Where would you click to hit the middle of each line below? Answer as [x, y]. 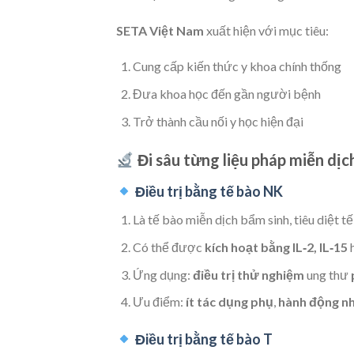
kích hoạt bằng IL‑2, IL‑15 [276, 247]
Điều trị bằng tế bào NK [209, 192]
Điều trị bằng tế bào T [203, 339]
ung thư [327, 274]
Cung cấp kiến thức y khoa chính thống [237, 66]
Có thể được [168, 247]
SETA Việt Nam [160, 30]
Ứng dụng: [162, 274]
